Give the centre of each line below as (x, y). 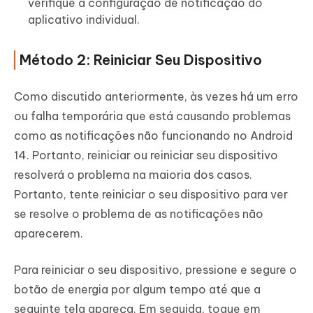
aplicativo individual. (84, 20)
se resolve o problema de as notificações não (139, 214)
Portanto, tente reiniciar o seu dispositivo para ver (151, 195)
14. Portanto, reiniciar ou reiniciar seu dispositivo (146, 155)
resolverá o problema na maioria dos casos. (133, 175)
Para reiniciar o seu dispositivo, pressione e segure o (155, 270)
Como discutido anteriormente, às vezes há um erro (156, 97)
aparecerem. (49, 234)
